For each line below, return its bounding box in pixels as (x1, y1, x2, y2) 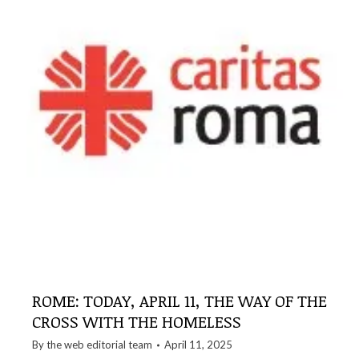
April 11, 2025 (164, 338, 232, 351)
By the (32, 338, 64, 351)
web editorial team (64, 338, 152, 351)
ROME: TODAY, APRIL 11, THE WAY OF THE (32, 289, 327, 312)
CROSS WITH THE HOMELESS (32, 310, 241, 333)
